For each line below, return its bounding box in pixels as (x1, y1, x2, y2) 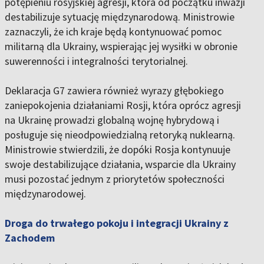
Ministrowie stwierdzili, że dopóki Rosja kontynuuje (5, 143, 230, 157)
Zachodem (5, 231, 55, 245)
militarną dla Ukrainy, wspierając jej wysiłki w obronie (5, 39, 237, 54)
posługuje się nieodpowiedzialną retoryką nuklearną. (5, 128, 235, 142)
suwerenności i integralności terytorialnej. (5, 54, 188, 68)
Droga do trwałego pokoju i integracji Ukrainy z (5, 216, 229, 230)
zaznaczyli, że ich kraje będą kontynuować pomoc (5, 25, 222, 39)
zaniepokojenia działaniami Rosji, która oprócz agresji (5, 98, 241, 113)
